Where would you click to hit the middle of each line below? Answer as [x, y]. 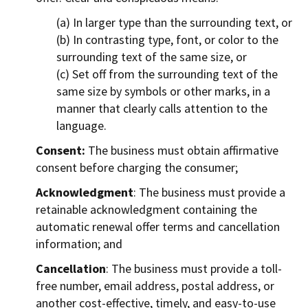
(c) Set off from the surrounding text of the [167, 74]
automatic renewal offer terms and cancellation [158, 226]
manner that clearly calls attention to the [162, 108]
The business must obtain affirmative [182, 150]
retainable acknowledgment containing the [147, 209]
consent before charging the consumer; [137, 167]
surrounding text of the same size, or [152, 56]
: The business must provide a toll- [194, 268]
